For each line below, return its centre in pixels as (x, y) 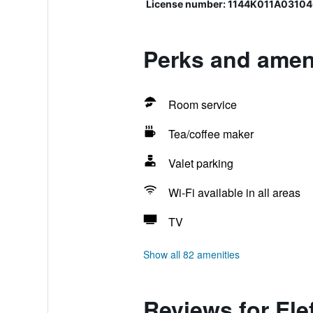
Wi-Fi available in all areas (234, 192)
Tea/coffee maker (211, 134)
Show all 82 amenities (191, 254)
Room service (202, 104)
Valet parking (201, 163)
